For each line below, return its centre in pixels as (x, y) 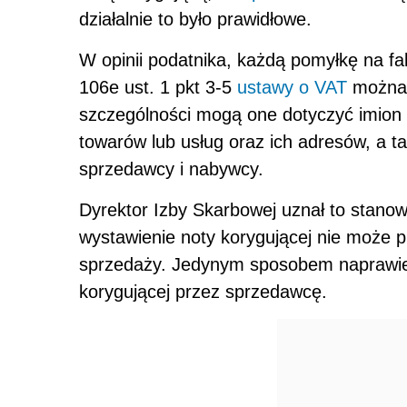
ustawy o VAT (292, 88)
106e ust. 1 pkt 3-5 (158, 88)
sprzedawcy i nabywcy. (171, 169)
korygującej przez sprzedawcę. (203, 292)
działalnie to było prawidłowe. (198, 20)
